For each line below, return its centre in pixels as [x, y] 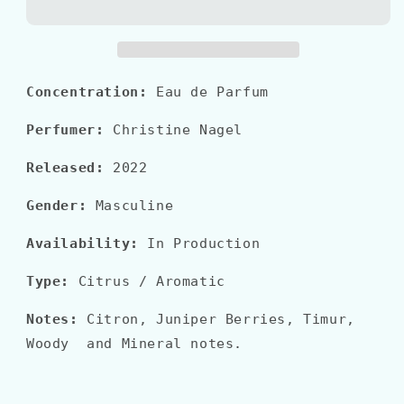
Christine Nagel [178, 130]
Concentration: [87, 92]
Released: [65, 168]
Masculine [130, 206]
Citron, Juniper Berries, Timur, [221, 320]
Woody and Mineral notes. [135, 344]
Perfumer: [69, 130]
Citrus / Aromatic [147, 282]
